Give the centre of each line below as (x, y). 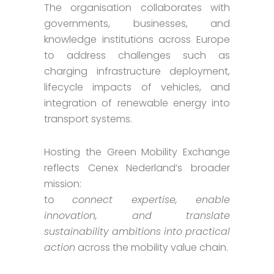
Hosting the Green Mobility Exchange (137, 152)
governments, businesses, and (137, 23)
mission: (62, 183)
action (59, 247)
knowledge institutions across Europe (137, 39)
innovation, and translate (137, 215)
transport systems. (88, 119)
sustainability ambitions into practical (137, 231)
